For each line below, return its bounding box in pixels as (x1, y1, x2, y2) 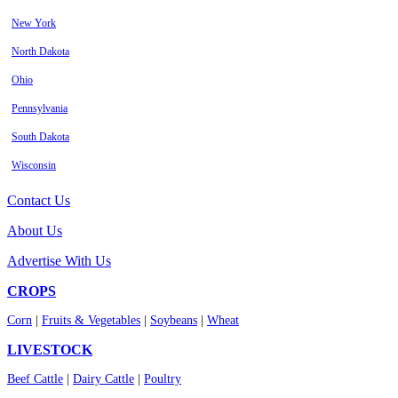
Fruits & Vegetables (42, 314, 140, 328)
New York (12, 17, 56, 30)
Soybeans (150, 314, 197, 328)
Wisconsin (12, 159, 56, 172)
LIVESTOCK (7, 342, 92, 358)
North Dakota (12, 45, 69, 59)
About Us (7, 223, 62, 239)
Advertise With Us (7, 253, 111, 269)
